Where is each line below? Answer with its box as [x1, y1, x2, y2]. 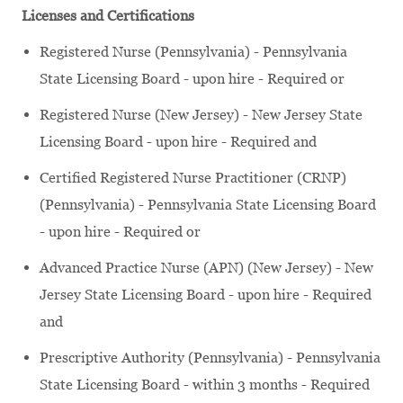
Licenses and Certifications [22, 6, 194, 24]
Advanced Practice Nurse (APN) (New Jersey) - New [40, 258, 373, 276]
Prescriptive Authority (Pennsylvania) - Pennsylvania [40, 348, 381, 366]
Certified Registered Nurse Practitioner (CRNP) [40, 168, 346, 186]
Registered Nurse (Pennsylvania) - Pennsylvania [40, 42, 347, 60]
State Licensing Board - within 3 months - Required [40, 375, 370, 393]
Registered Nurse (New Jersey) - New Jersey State [40, 105, 363, 123]
